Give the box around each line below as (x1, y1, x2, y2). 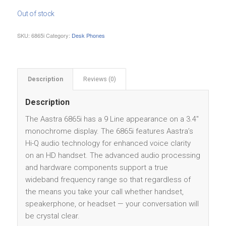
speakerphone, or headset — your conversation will (25, 199, 199, 209)
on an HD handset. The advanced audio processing (25, 151, 200, 160)
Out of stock (17, 9, 54, 18)
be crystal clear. (25, 211, 80, 221)
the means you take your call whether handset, (25, 187, 184, 197)
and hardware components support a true (25, 163, 168, 173)
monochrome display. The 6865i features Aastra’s (25, 127, 193, 136)
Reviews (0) (83, 75, 116, 83)
